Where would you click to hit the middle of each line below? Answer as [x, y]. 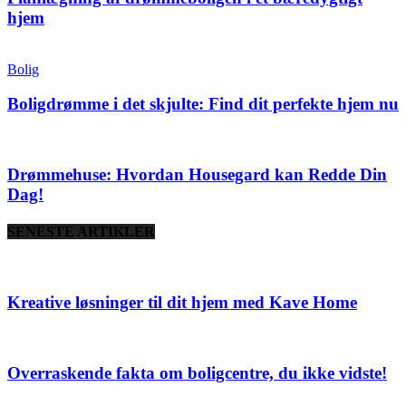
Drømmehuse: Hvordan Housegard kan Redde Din [197, 174]
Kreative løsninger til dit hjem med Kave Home [182, 303]
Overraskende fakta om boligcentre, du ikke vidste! [197, 372]
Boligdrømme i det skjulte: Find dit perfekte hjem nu [203, 104]
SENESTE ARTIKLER [81, 232]
